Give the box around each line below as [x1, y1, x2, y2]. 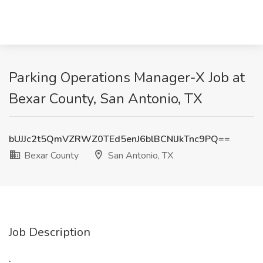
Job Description [9, 224, 90, 240]
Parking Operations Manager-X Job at [9, 68, 245, 87]
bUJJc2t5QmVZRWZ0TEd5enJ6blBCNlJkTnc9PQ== [9, 133, 230, 146]
